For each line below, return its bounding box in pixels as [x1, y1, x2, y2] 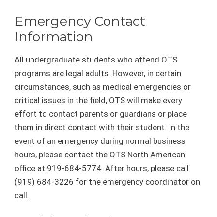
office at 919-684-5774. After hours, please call [15, 163, 189, 173]
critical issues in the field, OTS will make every [15, 95, 182, 105]
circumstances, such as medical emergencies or [15, 81, 191, 92]
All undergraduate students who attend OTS [15, 54, 177, 64]
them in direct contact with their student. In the [15, 122, 189, 132]
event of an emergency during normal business [15, 136, 186, 146]
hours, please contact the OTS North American [15, 149, 185, 159]
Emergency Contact [15, 13, 146, 29]
